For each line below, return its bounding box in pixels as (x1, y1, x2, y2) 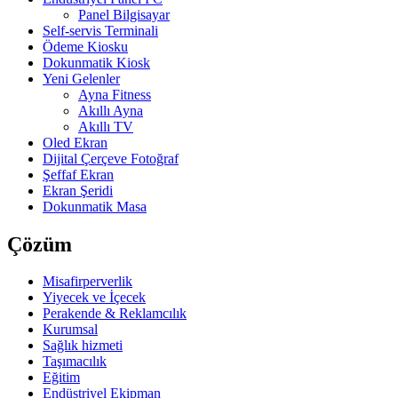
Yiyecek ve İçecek (43, 290, 146, 306)
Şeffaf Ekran (43, 166, 114, 182)
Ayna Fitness (78, 86, 151, 102)
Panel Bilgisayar (78, 6, 170, 22)
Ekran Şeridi (43, 182, 113, 198)
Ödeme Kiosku (43, 38, 128, 54)
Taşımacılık (43, 354, 107, 370)
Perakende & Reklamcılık (43, 306, 187, 322)
